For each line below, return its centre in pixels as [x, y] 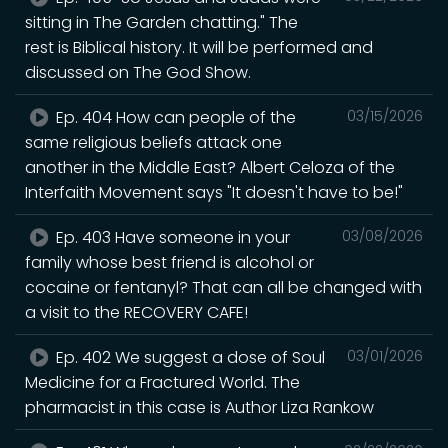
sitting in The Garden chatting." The [161, 22]
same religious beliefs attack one [153, 142]
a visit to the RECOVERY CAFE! [136, 312]
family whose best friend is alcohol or [169, 262]
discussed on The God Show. [138, 72]
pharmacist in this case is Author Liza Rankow [199, 407]
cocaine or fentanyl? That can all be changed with [223, 287]
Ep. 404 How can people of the [174, 117]
